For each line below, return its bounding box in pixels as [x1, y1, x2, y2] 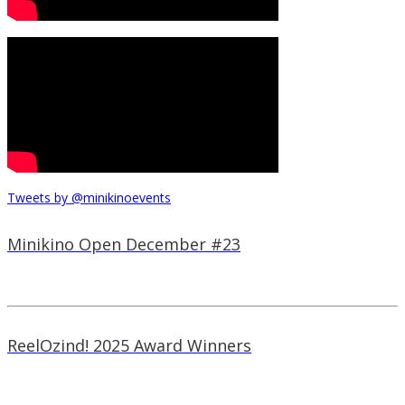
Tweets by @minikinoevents [7, 188, 171, 206]
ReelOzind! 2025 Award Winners [7, 334, 251, 356]
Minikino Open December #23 [7, 232, 240, 255]
